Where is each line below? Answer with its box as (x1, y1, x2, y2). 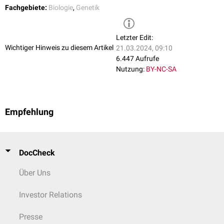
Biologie (48, 3, 73, 12)
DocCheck (19, 148, 55, 157)
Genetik (76, 3, 99, 12)
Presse (19, 212, 42, 221)
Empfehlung (5, 107, 53, 117)
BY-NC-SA (146, 65, 176, 73)
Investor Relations (19, 190, 82, 199)
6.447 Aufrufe (116, 54, 159, 63)
